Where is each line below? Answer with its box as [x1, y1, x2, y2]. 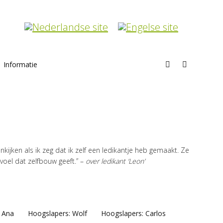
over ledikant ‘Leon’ [86, 156, 145, 166]
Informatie [3, 59, 37, 69]
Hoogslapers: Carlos [101, 208, 166, 218]
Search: [182, 60, 205, 70]
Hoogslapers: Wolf [28, 208, 87, 218]
